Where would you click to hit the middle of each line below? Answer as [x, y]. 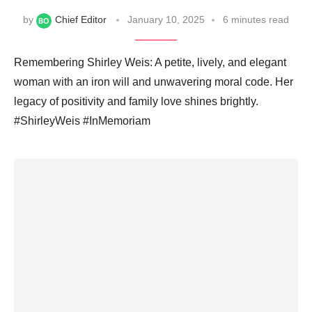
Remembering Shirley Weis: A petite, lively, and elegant [150, 62]
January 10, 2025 [166, 20]
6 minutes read [256, 20]
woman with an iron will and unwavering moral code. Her [154, 81]
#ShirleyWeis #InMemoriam [82, 120]
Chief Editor [81, 20]
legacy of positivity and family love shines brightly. [136, 101]
